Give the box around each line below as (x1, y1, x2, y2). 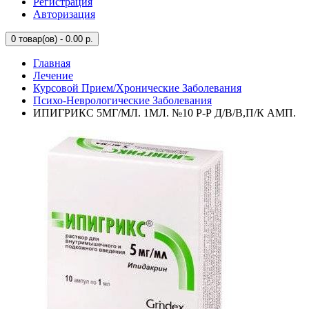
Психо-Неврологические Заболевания (33, 94, 212, 106)
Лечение (33, 70, 73, 81)
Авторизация (33, 8, 95, 20)
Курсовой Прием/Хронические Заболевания (33, 82, 241, 94)
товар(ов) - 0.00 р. (16, 34, 93, 44)
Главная (33, 57, 70, 69)
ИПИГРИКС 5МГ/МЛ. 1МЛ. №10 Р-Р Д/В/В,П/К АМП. (33, 107, 296, 119)
